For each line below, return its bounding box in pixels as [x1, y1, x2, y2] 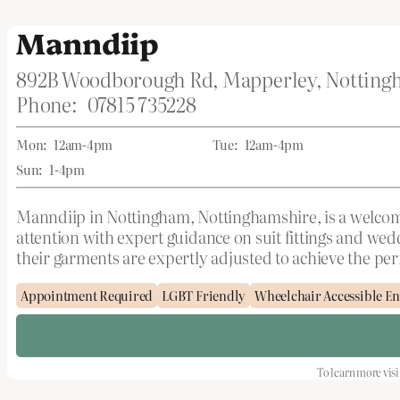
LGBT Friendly [162, 287, 246, 304]
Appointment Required [21, 287, 154, 304]
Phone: [16, 89, 78, 119]
